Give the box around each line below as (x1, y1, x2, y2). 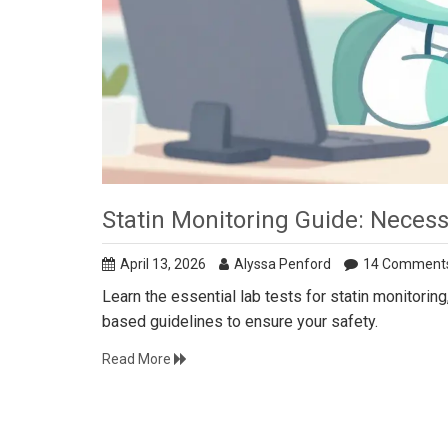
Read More (102, 351, 174, 368)
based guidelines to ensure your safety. (102, 312, 378, 332)
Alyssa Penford (234, 256, 331, 273)
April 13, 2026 (120, 256, 206, 273)
